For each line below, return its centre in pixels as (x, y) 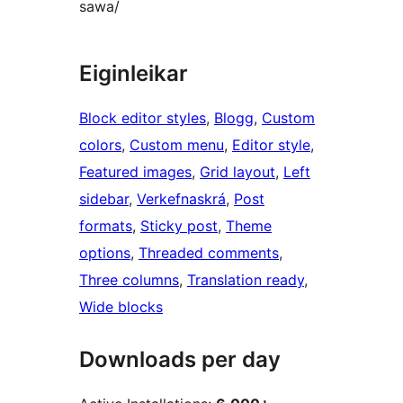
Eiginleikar (134, 74)
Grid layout (237, 172)
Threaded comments (209, 253)
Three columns (129, 280)
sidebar (104, 199)
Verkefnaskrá (181, 199)
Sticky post (179, 226)
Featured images (135, 172)
